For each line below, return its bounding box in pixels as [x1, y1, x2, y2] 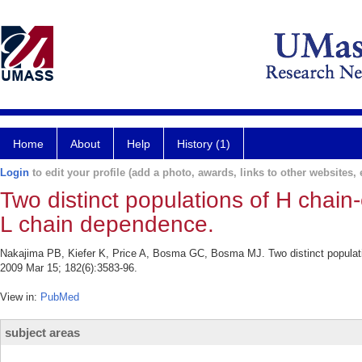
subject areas [5, 326, 80, 339]
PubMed [40, 291, 79, 303]
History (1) [177, 137, 230, 150]
